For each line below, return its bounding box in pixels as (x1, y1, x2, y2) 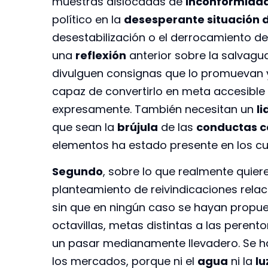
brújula (117, 119, 158, 135)
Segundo (52, 163, 103, 179)
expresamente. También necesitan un (52, 101, 257, 117)
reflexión (75, 47, 126, 63)
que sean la (52, 119, 117, 135)
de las (158, 119, 196, 135)
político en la (52, 11, 124, 27)
